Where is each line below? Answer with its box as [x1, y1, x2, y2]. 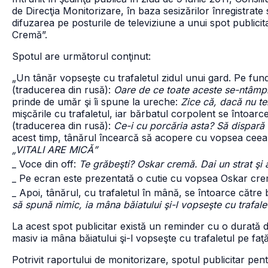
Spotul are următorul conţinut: [12, 50, 151, 62]
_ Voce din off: [12, 158, 79, 170]
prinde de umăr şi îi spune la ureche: [12, 96, 181, 108]
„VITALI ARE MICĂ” [12, 144, 98, 156]
